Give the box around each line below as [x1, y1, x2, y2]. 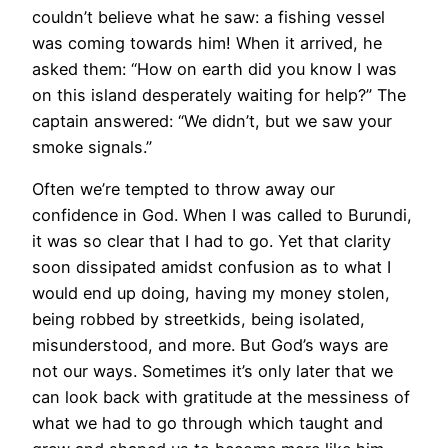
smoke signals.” [32, 136, 152, 157]
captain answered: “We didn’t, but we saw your [32, 110, 392, 131]
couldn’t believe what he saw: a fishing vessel [32, 6, 385, 27]
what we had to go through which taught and [32, 413, 383, 434]
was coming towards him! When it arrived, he [32, 32, 382, 53]
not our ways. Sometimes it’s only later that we [32, 361, 393, 382]
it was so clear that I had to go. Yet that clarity [32, 231, 391, 252]
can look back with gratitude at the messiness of [32, 387, 410, 408]
